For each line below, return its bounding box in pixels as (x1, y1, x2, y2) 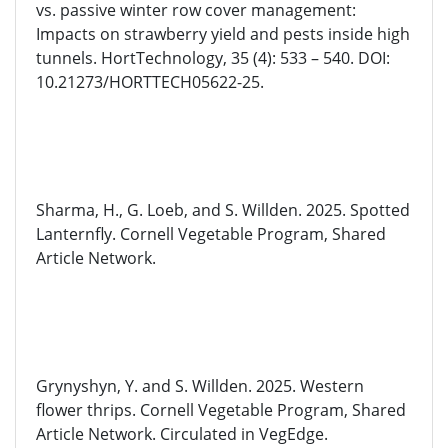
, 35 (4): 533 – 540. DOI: (223, 47, 390, 69)
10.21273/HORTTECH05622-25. (36, 71, 264, 93)
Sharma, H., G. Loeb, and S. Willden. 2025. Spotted (36, 199, 410, 221)
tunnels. (36, 47, 101, 69)
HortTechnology (101, 47, 223, 69)
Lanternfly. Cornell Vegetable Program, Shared (36, 223, 386, 245)
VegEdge (259, 423, 324, 445)
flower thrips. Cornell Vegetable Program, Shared (36, 399, 406, 421)
